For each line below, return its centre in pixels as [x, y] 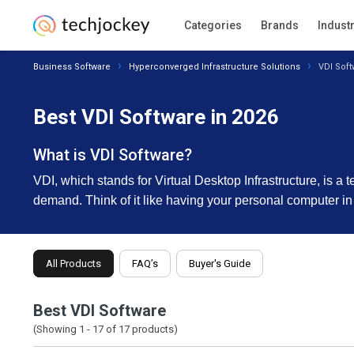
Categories [213, 25]
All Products [73, 264]
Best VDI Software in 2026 [156, 117]
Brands [279, 25]
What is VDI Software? [113, 155]
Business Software [72, 67]
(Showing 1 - [63, 329]
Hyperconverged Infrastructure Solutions [215, 67]
